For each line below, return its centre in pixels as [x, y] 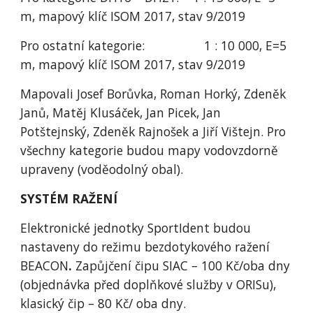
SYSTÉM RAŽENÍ [69, 198]
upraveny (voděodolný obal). [102, 169]
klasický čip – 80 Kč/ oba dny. [103, 303]
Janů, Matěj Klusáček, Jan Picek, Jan [121, 112]
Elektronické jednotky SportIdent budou [136, 228]
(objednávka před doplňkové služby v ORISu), [148, 284]
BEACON [45, 265]
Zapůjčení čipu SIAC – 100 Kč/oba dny [183, 265]
